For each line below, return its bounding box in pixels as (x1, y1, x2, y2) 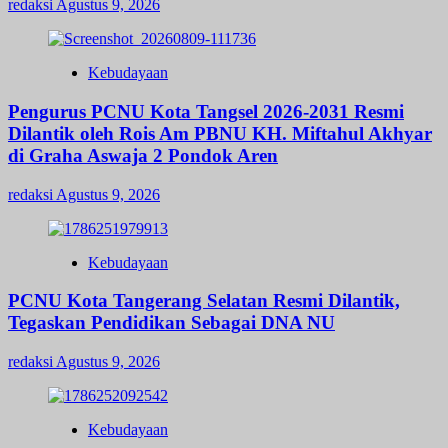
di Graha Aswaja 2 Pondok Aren (8, 144, 278, 166)
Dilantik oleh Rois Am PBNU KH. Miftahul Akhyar (8, 122, 432, 144)
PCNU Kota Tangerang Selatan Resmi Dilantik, (8, 290, 400, 312)
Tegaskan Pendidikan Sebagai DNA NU (8, 312, 335, 334)
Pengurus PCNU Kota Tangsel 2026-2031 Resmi (8, 100, 404, 122)
